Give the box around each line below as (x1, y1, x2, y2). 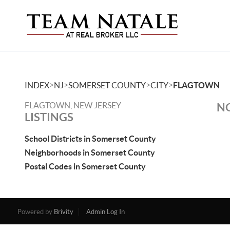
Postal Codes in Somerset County (25, 162, 146, 171)
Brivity (53, 208, 73, 216)
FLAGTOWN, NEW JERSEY (25, 101, 121, 110)
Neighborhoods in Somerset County (25, 148, 155, 157)
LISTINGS (25, 110, 73, 123)
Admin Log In (86, 208, 125, 216)
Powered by (17, 208, 54, 216)
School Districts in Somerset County (25, 134, 156, 143)
